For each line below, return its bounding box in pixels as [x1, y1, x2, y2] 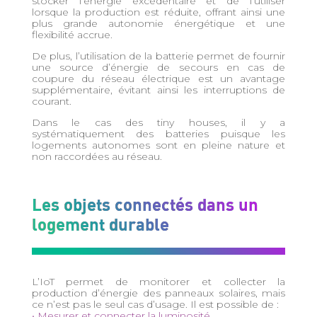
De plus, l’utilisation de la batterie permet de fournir [31, 49, 286, 62]
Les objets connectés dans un [31, 192, 258, 214]
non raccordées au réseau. [31, 149, 162, 163]
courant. [31, 94, 71, 108]
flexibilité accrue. [31, 28, 113, 41]
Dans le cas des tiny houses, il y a [31, 115, 286, 129]
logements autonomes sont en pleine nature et [31, 138, 286, 151]
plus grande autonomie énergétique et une [31, 16, 286, 30]
